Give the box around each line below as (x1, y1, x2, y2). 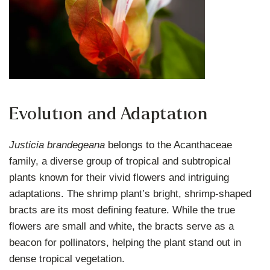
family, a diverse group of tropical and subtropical (9, 155, 231, 167)
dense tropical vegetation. (9, 253, 125, 265)
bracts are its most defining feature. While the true (9, 204, 236, 216)
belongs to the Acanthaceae (105, 139, 233, 151)
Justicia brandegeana (9, 139, 105, 151)
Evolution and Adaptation (9, 104, 208, 123)
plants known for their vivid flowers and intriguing (9, 171, 230, 183)
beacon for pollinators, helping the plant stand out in (9, 236, 242, 248)
